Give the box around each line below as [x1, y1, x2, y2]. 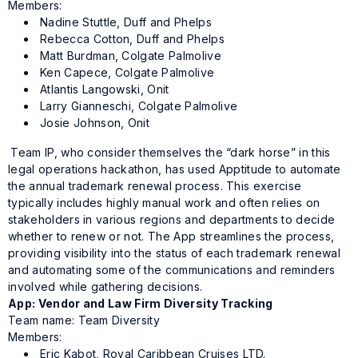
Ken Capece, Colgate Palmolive [40, 66, 215, 80]
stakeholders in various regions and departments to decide [8, 213, 336, 227]
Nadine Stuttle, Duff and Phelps [40, 15, 212, 30]
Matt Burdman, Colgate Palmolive [40, 49, 221, 63]
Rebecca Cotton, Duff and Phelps [40, 32, 225, 46]
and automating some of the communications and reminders [8, 263, 336, 277]
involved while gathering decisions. [8, 280, 203, 294]
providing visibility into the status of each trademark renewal [8, 246, 340, 261]
